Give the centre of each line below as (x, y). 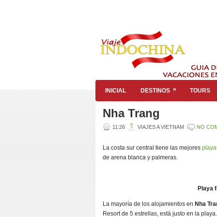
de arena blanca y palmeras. (140, 157)
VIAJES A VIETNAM (161, 127)
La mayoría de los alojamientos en (149, 204)
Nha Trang (131, 113)
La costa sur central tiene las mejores (152, 148)
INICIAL (116, 91)
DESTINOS (155, 91)
